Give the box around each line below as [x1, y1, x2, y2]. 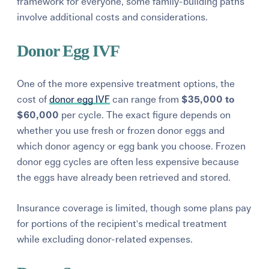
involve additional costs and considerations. [17, 12, 208, 22]
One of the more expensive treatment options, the [17, 79, 235, 89]
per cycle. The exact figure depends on [59, 110, 231, 120]
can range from [110, 94, 182, 104]
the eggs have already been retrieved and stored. [17, 172, 231, 183]
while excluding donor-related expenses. [17, 234, 193, 244]
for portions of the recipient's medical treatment [17, 219, 228, 229]
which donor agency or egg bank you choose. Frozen [17, 141, 246, 151]
